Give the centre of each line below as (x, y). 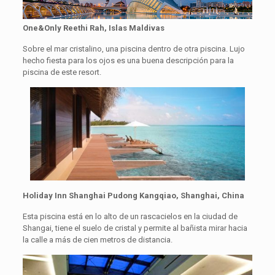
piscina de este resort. (62, 72)
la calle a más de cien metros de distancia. (97, 239)
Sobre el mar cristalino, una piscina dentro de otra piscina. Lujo (134, 48)
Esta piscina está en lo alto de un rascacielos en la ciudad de (130, 216)
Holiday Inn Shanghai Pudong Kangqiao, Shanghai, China (133, 195)
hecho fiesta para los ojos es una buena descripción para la (128, 60)
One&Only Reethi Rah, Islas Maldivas (93, 28)
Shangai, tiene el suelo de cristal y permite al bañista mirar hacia (135, 228)
